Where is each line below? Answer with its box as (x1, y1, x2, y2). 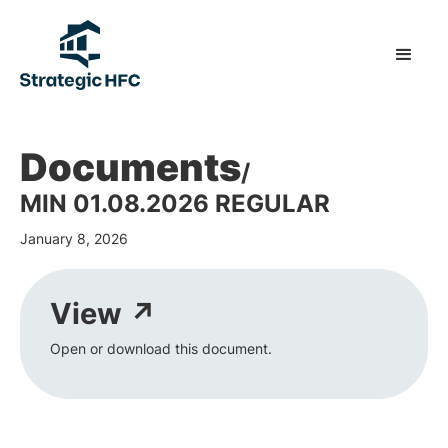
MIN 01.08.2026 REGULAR (20, 189, 330, 218)
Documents (20, 144, 241, 190)
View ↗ (50, 296, 157, 331)
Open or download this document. (50, 340, 272, 357)
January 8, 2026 (20, 230, 128, 247)
